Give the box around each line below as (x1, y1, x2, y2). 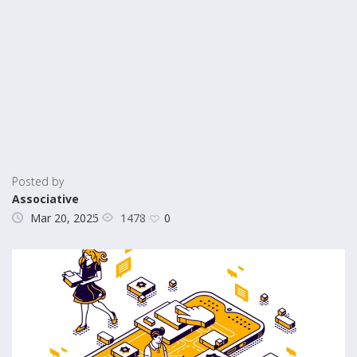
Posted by (12, 174, 64, 189)
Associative (12, 191, 79, 206)
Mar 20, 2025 (30, 210, 99, 226)
